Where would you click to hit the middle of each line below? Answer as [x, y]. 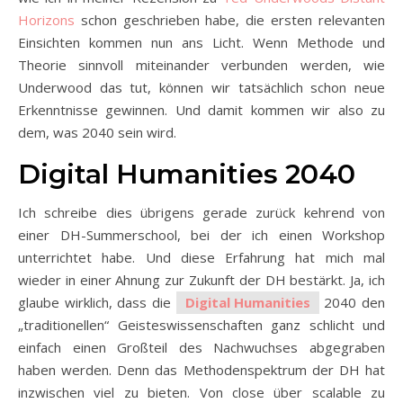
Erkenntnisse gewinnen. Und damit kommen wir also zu [201, 109]
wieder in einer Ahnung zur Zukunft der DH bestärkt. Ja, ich [201, 279]
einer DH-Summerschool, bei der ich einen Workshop [201, 234]
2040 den [352, 302]
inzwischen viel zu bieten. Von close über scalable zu [201, 392]
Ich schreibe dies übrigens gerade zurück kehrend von [201, 212]
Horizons [46, 19]
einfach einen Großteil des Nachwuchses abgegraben [201, 347]
